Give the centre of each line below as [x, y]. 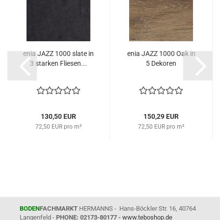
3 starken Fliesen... [58, 63]
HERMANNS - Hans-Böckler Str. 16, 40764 [137, 208]
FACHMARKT [59, 208]
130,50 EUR [58, 116]
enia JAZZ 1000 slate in [58, 54]
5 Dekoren [161, 63]
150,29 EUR [161, 116]
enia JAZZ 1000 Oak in [161, 54]
